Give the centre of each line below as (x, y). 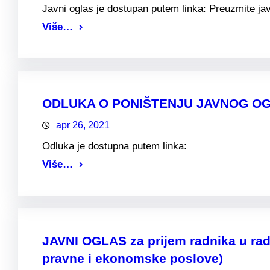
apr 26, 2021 (83, 125)
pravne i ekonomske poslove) (133, 258)
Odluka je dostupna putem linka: (115, 146)
